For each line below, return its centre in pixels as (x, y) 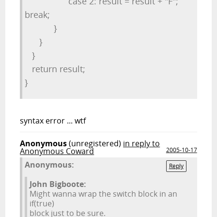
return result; (56, 69)
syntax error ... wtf (53, 121)
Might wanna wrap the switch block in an (104, 194)
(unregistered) (95, 143)
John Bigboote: (58, 184)
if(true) (42, 203)
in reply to (142, 143)
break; (52, 15)
